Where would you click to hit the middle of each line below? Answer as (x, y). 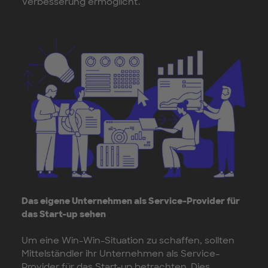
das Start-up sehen (64, 214)
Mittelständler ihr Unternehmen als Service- (121, 254)
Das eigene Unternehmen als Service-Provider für (131, 201)
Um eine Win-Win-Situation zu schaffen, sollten (128, 241)
